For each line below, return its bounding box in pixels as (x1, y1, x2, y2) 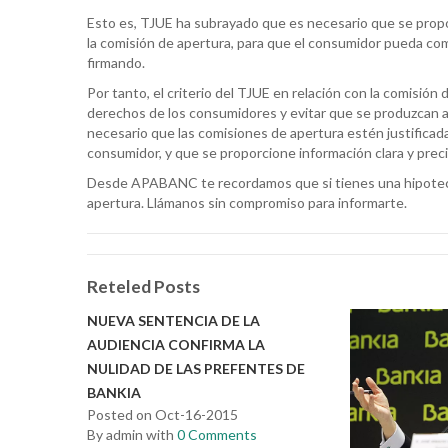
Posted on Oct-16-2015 (87, 406, 238, 423)
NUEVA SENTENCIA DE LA (87, 312, 260, 329)
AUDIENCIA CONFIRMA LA (87, 336, 265, 353)
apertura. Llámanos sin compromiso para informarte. (87, 194, 407, 211)
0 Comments (177, 426, 257, 443)
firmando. (87, 54, 145, 71)
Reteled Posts (87, 276, 200, 297)
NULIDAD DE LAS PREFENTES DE (87, 360, 305, 377)
